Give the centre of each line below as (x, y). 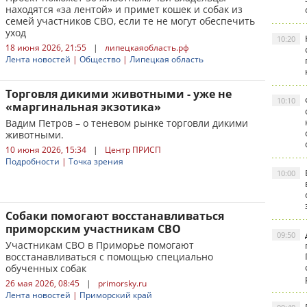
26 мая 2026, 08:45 (42, 283)
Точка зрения (96, 161)
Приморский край (116, 295)
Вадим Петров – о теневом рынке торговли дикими (127, 123)
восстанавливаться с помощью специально (109, 257)
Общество (100, 59)
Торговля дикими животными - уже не (119, 94)
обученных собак (46, 268)
